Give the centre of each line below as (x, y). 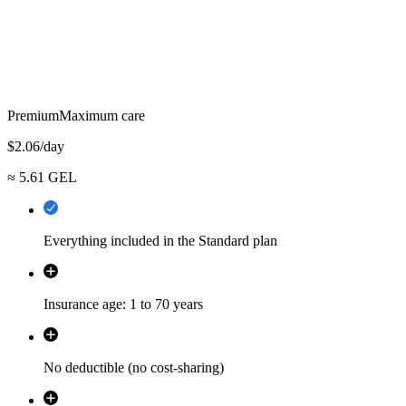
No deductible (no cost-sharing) (134, 367)
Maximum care (102, 115)
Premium (33, 115)
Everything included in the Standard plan (160, 240)
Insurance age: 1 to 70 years (123, 304)
